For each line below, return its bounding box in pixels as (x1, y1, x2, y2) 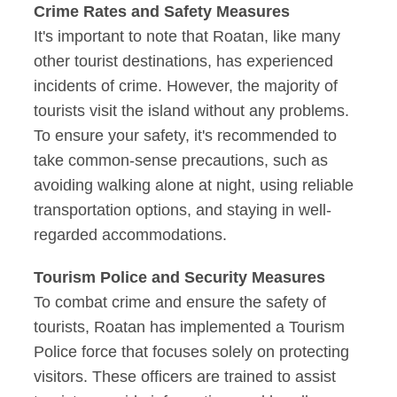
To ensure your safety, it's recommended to (34, 127, 338, 145)
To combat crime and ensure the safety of (34, 293, 327, 312)
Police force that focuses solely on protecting (34, 343, 350, 362)
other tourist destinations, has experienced (34, 52, 334, 71)
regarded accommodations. (34, 226, 228, 245)
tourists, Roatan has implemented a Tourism (34, 318, 346, 337)
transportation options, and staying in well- (34, 201, 332, 220)
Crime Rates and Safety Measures (34, 3, 291, 21)
